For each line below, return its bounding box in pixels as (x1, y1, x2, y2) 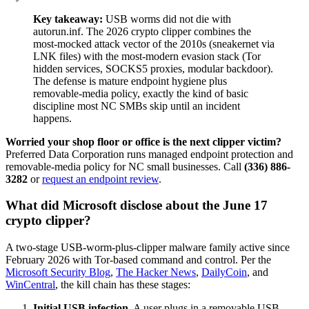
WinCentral (6, 279, 55, 291)
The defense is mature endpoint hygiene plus (33, 74, 227, 87)
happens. (33, 112, 72, 124)
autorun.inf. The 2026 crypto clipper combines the (33, 25, 251, 37)
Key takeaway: (33, 12, 103, 25)
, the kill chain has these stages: (55, 279, 190, 291)
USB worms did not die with (103, 12, 231, 25)
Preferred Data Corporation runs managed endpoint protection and (6, 148, 293, 160)
